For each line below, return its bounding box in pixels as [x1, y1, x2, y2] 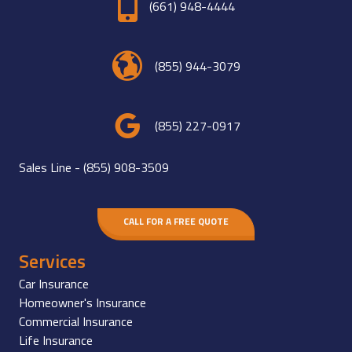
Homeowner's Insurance [19, 292, 146, 312]
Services [19, 246, 86, 275]
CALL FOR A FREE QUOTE [123, 214, 229, 229]
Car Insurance [19, 273, 89, 293]
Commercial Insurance [19, 311, 133, 331]
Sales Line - [19, 157, 83, 177]
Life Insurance [19, 330, 93, 350]
